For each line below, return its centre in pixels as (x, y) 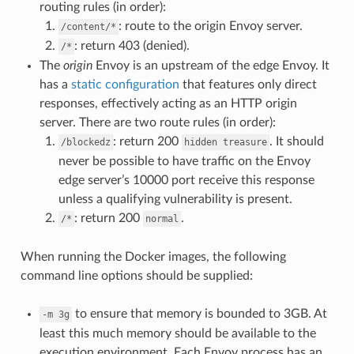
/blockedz (85, 142)
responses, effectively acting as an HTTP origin (168, 103)
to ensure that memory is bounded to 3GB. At (199, 313)
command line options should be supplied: (136, 275)
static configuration (125, 84)
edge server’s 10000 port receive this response (186, 180)
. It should (296, 141)
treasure (245, 142)
